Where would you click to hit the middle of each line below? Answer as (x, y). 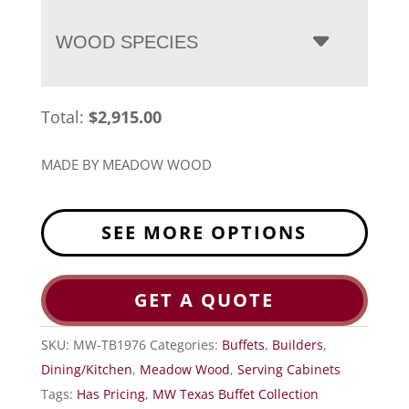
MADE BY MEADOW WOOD (126, 164)
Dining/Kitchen (86, 369)
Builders (297, 344)
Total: (64, 116)
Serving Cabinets (288, 369)
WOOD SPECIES (126, 42)
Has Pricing (110, 393)
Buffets (243, 344)
